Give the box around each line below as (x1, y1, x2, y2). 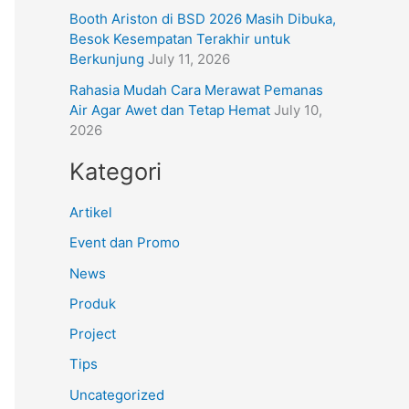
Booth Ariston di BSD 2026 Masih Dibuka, (69, 10, 336, 28)
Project (69, 325, 116, 342)
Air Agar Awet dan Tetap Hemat (69, 100, 270, 119)
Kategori (69, 157, 162, 186)
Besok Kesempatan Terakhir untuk (69, 30, 290, 48)
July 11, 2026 (148, 50, 230, 68)
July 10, (274, 100, 322, 119)
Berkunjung (69, 50, 144, 68)
